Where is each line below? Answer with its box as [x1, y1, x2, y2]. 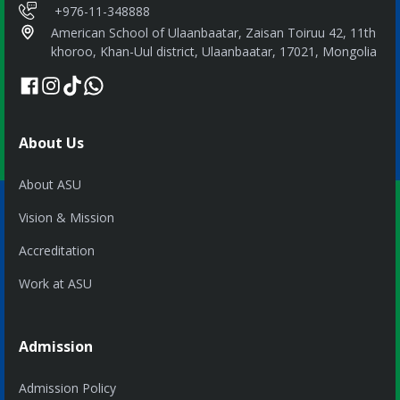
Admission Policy [19, 379, 116, 397]
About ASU [19, 176, 81, 194]
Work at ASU [19, 275, 92, 293]
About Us [19, 133, 84, 154]
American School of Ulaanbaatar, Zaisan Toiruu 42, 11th [51, 24, 376, 42]
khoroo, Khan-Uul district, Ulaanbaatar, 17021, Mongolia [51, 43, 377, 61]
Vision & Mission [19, 209, 114, 227]
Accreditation [19, 242, 95, 260]
